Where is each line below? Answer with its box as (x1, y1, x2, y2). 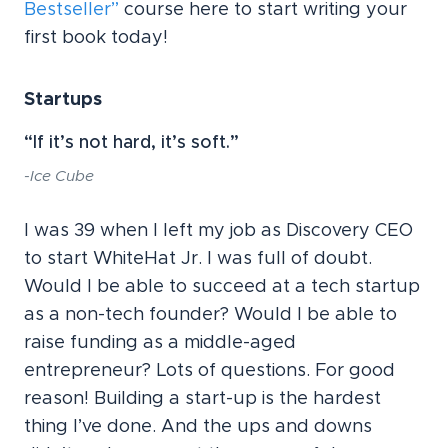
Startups (24, 91, 102, 109)
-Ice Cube (24, 169, 94, 184)
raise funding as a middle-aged (24, 334, 296, 352)
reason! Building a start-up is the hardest (24, 390, 381, 408)
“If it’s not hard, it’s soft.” (24, 134, 239, 152)
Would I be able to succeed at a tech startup (24, 278, 420, 296)
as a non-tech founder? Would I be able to (24, 306, 397, 324)
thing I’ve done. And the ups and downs (24, 418, 372, 436)
